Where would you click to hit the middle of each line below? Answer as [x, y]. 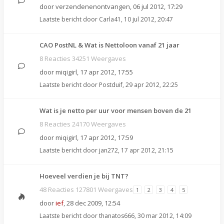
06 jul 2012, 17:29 [158, 6]
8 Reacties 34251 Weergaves [83, 58]
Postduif [111, 85]
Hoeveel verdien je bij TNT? [84, 176]
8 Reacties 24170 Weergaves [83, 124]
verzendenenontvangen [93, 6]
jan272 [108, 150]
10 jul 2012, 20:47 [148, 19]
